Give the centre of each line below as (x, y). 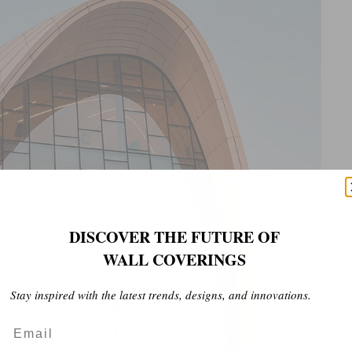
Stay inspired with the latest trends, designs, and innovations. (157, 294)
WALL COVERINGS (125, 259)
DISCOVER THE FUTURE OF (141, 236)
